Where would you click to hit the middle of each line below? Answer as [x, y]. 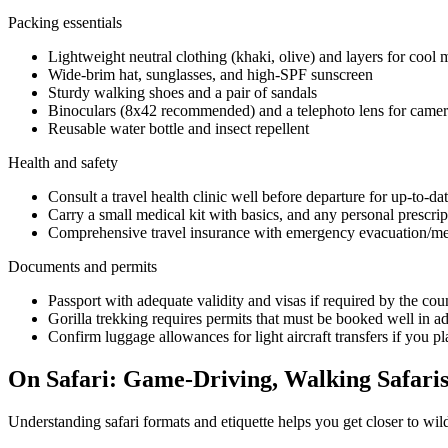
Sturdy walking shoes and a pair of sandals [182, 93]
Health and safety [63, 163]
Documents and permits [82, 267]
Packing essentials [65, 23]
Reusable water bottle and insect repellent [178, 129]
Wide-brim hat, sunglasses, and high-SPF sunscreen [210, 75]
